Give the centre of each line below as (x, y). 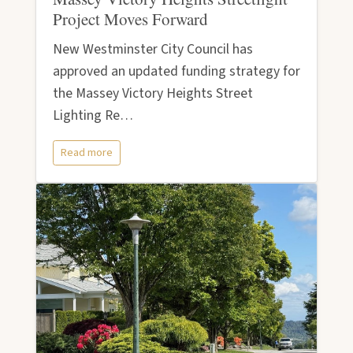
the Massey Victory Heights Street (153, 94)
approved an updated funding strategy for (176, 72)
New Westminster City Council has (153, 50)
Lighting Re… (93, 116)
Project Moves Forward (130, 19)
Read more (87, 153)
